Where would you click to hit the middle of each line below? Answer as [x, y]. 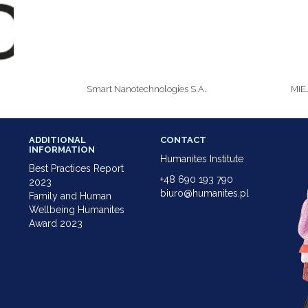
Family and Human [70, 196]
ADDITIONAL [57, 140]
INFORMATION [62, 149]
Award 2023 [55, 223]
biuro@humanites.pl [204, 193]
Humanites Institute [201, 158]
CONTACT [183, 140]
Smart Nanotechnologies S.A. [147, 89]
